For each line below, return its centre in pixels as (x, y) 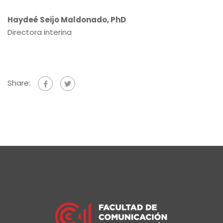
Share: (19, 83)
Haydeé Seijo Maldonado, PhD (67, 20)
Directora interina (40, 32)
